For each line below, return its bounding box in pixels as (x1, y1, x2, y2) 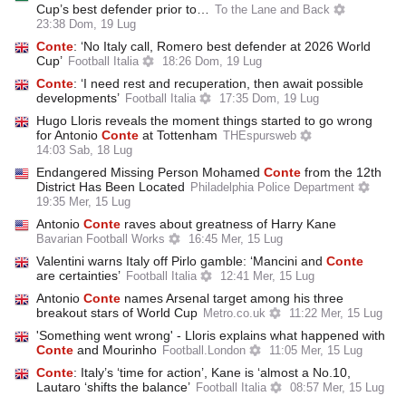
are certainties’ (36, 268, 121, 283)
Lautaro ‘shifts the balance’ (36, 380, 190, 394)
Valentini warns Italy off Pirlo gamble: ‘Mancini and (36, 254, 326, 268)
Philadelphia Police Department (190, 181, 354, 194)
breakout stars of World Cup (36, 305, 198, 320)
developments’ (36, 91, 120, 105)
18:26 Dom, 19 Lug (161, 55, 262, 68)
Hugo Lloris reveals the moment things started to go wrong (36, 113, 372, 128)
